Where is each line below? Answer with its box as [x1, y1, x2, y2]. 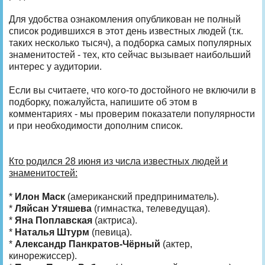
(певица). [89, 227, 132, 237]
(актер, [160, 238, 192, 249]
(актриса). [92, 215, 137, 225]
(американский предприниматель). [65, 191, 219, 202]
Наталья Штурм [15, 227, 89, 237]
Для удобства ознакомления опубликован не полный [9, 14, 241, 24]
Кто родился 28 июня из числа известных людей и [9, 156, 228, 166]
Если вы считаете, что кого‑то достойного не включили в [9, 85, 256, 95]
